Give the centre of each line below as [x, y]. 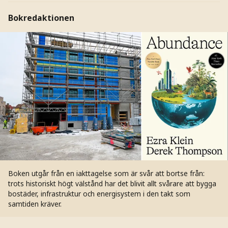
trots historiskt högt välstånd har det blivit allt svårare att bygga [112, 183]
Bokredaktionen [41, 18]
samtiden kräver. [35, 204]
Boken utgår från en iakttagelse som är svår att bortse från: [106, 173]
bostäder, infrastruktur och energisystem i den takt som [99, 193]
